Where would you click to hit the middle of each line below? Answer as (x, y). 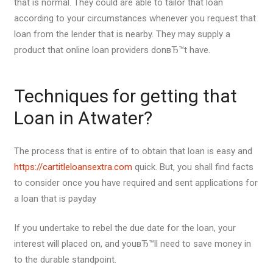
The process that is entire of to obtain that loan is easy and (133, 151)
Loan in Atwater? (83, 118)
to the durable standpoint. (65, 260)
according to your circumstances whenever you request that (135, 18)
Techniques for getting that (125, 96)
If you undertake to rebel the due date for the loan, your (125, 228)
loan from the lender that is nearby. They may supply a (122, 34)
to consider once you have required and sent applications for (136, 183)
